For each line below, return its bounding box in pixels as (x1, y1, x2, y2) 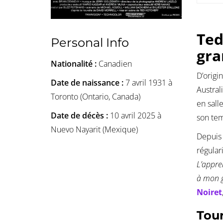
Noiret (197, 187, 222, 198)
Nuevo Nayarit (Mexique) (51, 123, 138, 135)
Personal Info (51, 35, 129, 50)
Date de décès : (51, 110, 110, 121)
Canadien (99, 58, 132, 69)
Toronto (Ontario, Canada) (51, 91, 140, 102)
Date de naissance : (51, 77, 125, 88)
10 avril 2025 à (110, 110, 161, 121)
